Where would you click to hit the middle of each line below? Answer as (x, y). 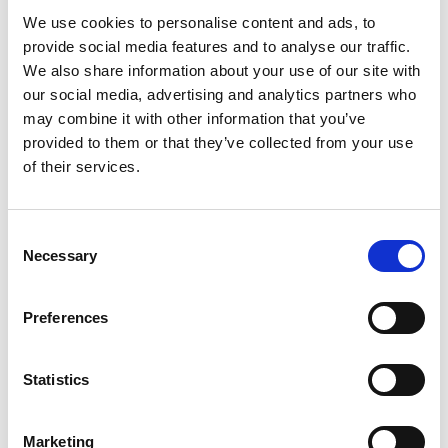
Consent (35, 235)
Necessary (60, 255)
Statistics (56, 379)
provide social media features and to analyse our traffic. (217, 46)
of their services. (81, 166)
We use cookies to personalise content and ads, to (199, 22)
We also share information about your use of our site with (222, 70)
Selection (37, 259)
